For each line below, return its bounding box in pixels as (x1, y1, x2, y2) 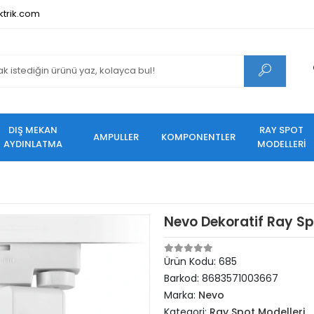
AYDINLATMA (4, 137, 62, 151)
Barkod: (164, 271, 202, 285)
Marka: (164, 288, 198, 302)
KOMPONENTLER (161, 130, 235, 144)
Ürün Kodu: (164, 254, 219, 268)
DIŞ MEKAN (8, 123, 57, 137)
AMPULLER (93, 130, 139, 144)
